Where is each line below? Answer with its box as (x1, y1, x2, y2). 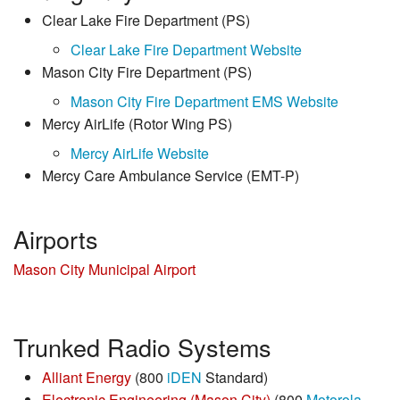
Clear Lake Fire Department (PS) (42, 9, 250, 30)
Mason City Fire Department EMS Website (71, 90, 338, 112)
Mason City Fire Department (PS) (42, 61, 252, 82)
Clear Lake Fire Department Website (71, 38, 302, 60)
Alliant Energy (42, 367, 131, 387)
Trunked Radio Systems (13, 329, 271, 364)
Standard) (202, 367, 268, 387)
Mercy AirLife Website (71, 142, 209, 163)
